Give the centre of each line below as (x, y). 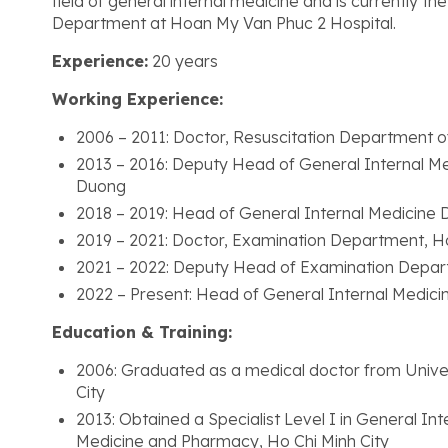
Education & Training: (142, 332)
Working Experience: (137, 99)
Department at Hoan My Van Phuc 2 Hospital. (224, 23)
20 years (183, 61)
